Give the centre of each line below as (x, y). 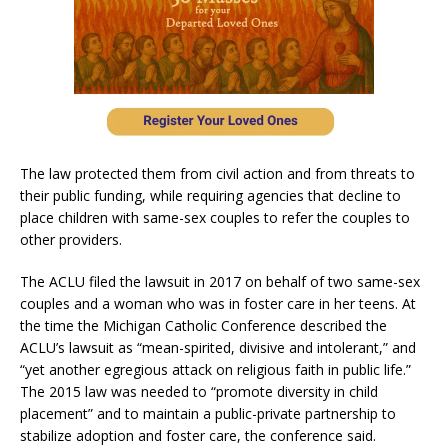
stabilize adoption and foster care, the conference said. (198, 435)
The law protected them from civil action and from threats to (217, 173)
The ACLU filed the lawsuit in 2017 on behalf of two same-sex (220, 281)
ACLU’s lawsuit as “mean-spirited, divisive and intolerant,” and (218, 347)
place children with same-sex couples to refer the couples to (215, 217)
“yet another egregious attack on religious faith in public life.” (215, 369)
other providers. (71, 239)
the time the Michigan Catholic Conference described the (203, 325)
